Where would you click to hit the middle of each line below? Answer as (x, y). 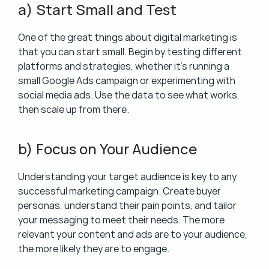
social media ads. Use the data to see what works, (129, 95)
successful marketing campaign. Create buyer (119, 191)
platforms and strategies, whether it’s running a (124, 66)
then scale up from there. (74, 109)
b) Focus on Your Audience (107, 149)
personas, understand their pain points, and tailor (127, 205)
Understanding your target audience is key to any (127, 177)
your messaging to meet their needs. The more (121, 220)
